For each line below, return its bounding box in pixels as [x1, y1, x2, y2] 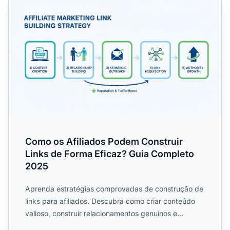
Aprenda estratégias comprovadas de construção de [25, 184, 203, 193]
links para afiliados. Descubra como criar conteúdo [25, 196, 195, 205]
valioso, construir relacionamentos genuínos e [25, 208, 177, 218]
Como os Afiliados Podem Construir [25, 136, 183, 147]
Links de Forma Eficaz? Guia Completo [25, 148, 194, 159]
